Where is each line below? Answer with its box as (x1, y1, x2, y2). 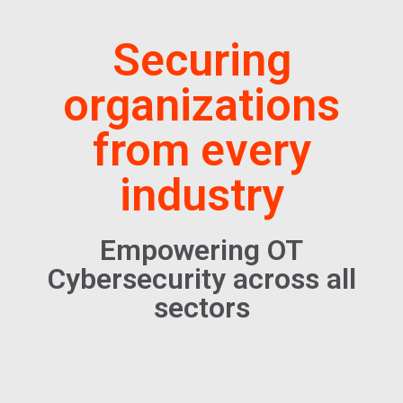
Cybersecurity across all (47, 261, 356, 296)
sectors (153, 290, 250, 325)
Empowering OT (100, 232, 303, 267)
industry (119, 168, 284, 221)
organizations (63, 78, 340, 131)
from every (92, 123, 311, 176)
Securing (112, 33, 291, 86)
